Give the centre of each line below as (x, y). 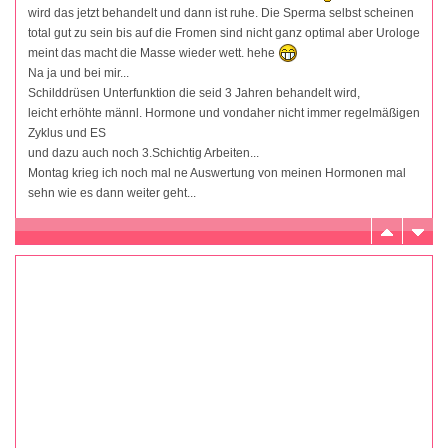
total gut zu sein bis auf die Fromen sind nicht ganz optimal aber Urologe (224, 32)
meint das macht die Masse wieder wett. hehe (153, 52)
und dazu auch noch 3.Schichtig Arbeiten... (143, 153)
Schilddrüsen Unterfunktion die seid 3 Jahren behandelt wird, (194, 93)
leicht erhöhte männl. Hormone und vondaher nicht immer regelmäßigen (224, 113)
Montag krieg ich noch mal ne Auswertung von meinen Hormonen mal (217, 173)
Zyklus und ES (67, 133)
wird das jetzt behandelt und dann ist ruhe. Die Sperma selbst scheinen (221, 12)
